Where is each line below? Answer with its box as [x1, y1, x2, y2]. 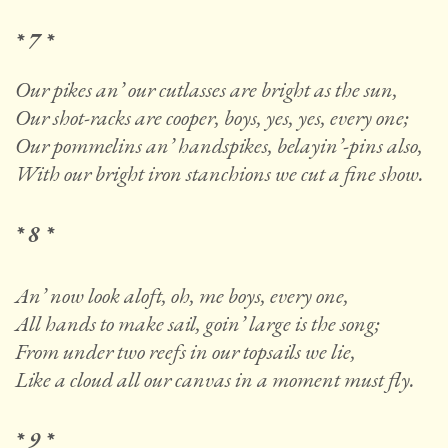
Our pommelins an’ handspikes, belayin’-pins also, [15, 131, 423, 161]
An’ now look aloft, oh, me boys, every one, [15, 281, 349, 311]
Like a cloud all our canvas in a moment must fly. [15, 365, 415, 395]
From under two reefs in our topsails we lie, [15, 337, 356, 367]
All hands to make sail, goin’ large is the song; [15, 309, 380, 339]
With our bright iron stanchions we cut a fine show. [15, 159, 424, 189]
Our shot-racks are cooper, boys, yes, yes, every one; [15, 103, 409, 133]
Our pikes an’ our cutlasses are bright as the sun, [15, 75, 398, 105]
